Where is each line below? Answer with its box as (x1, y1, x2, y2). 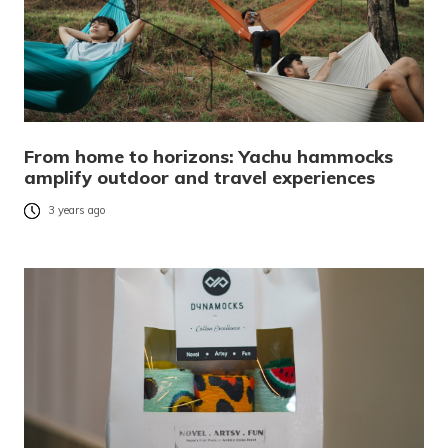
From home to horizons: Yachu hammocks (24, 144, 393, 168)
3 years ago (48, 203, 106, 218)
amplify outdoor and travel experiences (24, 165, 375, 189)
